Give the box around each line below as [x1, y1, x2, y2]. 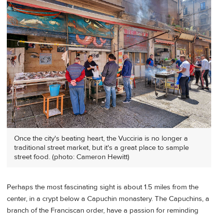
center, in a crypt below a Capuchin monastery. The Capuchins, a [7, 194, 209, 203]
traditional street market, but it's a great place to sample [14, 143, 189, 153]
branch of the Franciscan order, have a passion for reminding [7, 205, 199, 215]
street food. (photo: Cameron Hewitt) [14, 152, 129, 162]
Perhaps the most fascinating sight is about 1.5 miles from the [7, 182, 199, 192]
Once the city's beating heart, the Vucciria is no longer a [14, 134, 188, 144]
